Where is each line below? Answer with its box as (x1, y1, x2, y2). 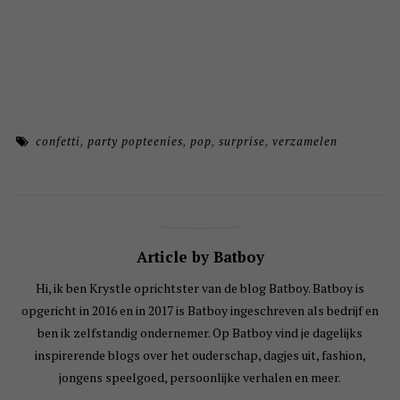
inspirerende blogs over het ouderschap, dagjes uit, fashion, (34, 346, 366, 364)
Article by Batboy (136, 246, 264, 268)
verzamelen (272, 133, 338, 150)
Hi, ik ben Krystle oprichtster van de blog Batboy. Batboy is (36, 279, 364, 297)
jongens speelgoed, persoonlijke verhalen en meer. (59, 369, 341, 387)
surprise (219, 133, 266, 150)
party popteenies (87, 133, 184, 150)
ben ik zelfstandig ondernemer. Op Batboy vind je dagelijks (37, 324, 362, 342)
